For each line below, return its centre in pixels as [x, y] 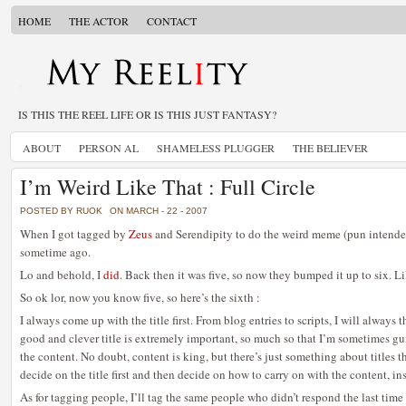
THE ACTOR [99, 21]
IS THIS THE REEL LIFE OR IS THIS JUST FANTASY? [147, 114]
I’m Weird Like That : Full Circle [168, 187]
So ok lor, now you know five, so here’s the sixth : [140, 297]
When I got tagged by [74, 234]
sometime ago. [55, 252]
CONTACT [172, 21]
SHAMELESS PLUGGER [216, 148]
